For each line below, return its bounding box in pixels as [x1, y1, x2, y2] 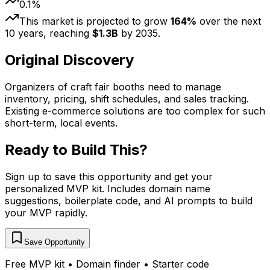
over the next [196, 15, 261, 28]
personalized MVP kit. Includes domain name [5, 183, 210, 195]
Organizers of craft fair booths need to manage [5, 81, 221, 93]
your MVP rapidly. [5, 207, 87, 219]
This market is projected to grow [19, 15, 171, 28]
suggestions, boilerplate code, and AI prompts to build [5, 195, 253, 207]
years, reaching [15, 27, 92, 40]
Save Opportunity [24, 237, 85, 247]
